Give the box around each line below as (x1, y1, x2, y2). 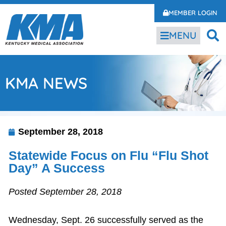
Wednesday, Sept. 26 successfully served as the (9, 215, 203, 225)
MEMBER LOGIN (168, 9, 217, 17)
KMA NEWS (5, 73, 87, 93)
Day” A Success (9, 161, 105, 175)
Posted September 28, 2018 (9, 187, 122, 197)
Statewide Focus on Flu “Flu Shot (9, 148, 208, 162)
